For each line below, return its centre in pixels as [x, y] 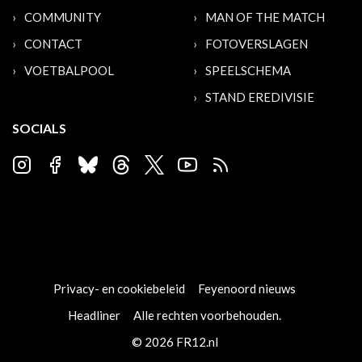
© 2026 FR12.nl [175, 342]
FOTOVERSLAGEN [257, 44]
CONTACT [53, 44]
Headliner [94, 315]
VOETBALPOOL [69, 70]
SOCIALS [39, 128]
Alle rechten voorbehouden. [207, 315]
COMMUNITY [63, 17]
